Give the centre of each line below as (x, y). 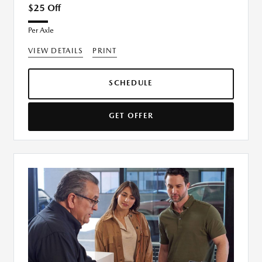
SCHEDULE (131, 83)
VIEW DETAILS (56, 51)
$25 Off (44, 8)
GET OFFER (131, 116)
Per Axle (41, 30)
